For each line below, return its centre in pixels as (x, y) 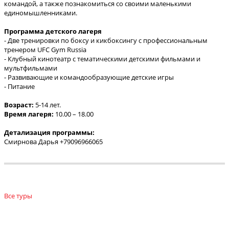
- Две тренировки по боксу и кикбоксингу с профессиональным (106, 41)
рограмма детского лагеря (55, 31)
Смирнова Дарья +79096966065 (53, 142)
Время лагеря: (29, 114)
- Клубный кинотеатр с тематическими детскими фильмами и (102, 59)
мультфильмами (31, 68)
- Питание (19, 87)
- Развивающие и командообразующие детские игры (89, 77)
